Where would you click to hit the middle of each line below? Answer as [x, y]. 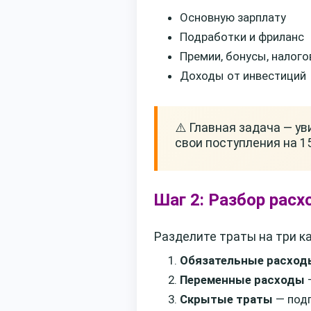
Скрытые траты [226, 299]
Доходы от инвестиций [243, 76]
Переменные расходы [242, 279]
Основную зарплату [233, 18]
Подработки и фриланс [242, 37]
